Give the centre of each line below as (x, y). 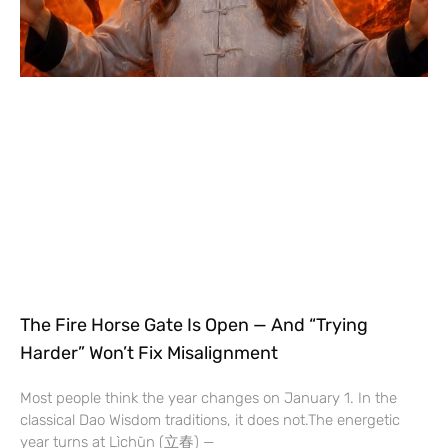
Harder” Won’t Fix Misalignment (149, 352)
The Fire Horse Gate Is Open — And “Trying (194, 324)
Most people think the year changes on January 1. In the (208, 397)
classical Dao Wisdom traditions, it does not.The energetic (210, 419)
